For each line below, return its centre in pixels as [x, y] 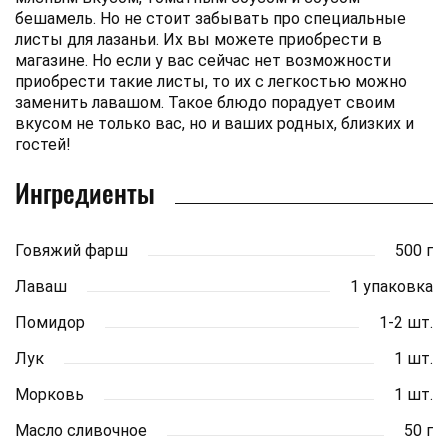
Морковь [49, 394]
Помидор [50, 322]
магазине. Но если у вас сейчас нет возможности [203, 60]
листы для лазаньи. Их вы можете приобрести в [198, 39]
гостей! [43, 144]
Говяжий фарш [71, 250]
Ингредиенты [85, 192]
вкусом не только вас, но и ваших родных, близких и [214, 123]
